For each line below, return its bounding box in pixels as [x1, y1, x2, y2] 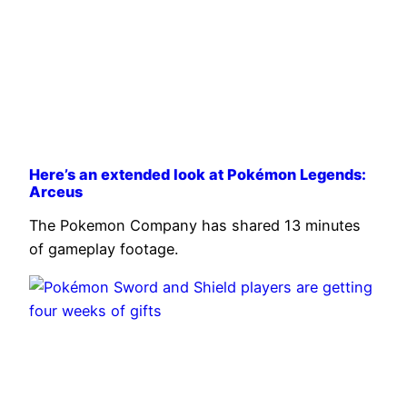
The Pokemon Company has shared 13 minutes [29, 215, 361, 234]
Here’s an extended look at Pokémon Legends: [29, 164, 366, 184]
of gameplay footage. [29, 239, 178, 258]
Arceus [29, 182, 83, 201]
